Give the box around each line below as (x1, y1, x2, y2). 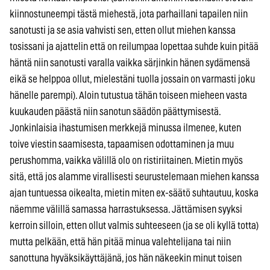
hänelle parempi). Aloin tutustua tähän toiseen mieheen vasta (10, 90, 247, 101)
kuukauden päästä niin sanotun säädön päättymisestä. (10, 106, 221, 117)
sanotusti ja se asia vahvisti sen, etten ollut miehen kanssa (10, 25, 236, 36)
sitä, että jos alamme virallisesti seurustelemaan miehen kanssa (10, 171, 259, 182)
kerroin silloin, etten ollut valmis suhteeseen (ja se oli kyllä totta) (10, 220, 259, 231)
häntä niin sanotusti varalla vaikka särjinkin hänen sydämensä (10, 57, 250, 68)
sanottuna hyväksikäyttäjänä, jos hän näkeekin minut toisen (10, 253, 242, 263)
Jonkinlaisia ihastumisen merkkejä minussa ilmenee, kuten (10, 122, 241, 133)
